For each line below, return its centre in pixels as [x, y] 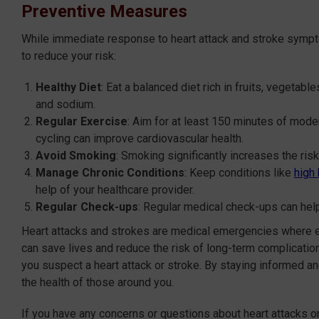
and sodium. [66, 104]
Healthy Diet [68, 87]
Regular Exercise [82, 121]
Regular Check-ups [87, 206]
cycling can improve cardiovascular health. [140, 138]
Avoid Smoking [76, 155]
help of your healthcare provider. [115, 189]
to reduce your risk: [69, 56]
